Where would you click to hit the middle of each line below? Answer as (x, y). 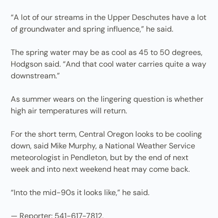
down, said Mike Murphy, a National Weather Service (103, 146)
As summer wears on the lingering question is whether (107, 99)
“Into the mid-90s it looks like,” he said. (80, 192)
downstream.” (36, 76)
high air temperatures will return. (69, 111)
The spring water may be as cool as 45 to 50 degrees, (107, 52)
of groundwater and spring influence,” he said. (92, 29)
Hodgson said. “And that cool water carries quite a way (109, 64)
